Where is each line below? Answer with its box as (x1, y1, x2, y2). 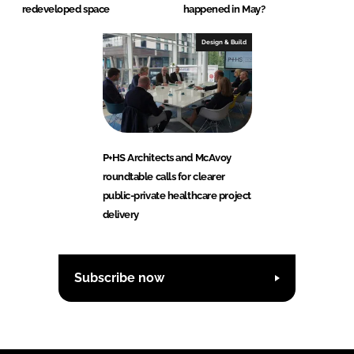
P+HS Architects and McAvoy (102, 151, 232, 164)
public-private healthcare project (102, 189, 251, 201)
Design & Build (201, 37, 247, 46)
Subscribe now (74, 270, 164, 286)
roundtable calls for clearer (102, 170, 225, 183)
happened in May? (183, 2, 265, 15)
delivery (102, 208, 139, 220)
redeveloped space (21, 2, 110, 15)
